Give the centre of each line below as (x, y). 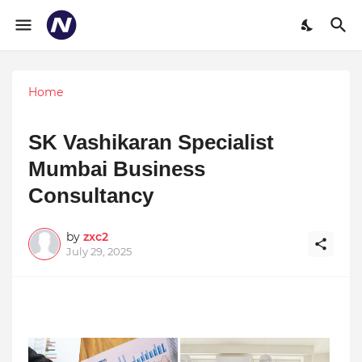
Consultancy (91, 195)
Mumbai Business (117, 168)
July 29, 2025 (99, 251)
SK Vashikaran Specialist (151, 142)
